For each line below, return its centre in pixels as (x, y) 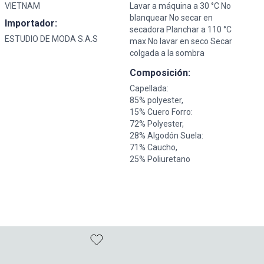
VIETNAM (22, 6)
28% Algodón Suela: (166, 136)
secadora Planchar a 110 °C (180, 30)
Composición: (160, 73)
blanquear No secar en (171, 18)
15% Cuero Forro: (161, 112)
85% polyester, (156, 100)
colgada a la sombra (167, 53)
